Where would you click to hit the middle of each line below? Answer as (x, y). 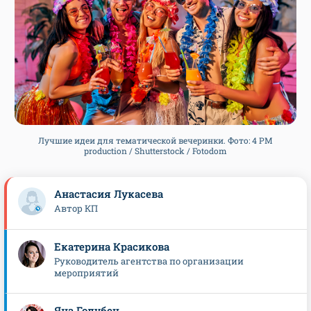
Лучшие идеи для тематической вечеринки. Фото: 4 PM (155, 141)
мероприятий (86, 273)
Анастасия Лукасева (109, 194)
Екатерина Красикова (112, 247)
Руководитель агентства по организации (149, 261)
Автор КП (76, 209)
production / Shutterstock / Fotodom (155, 151)
